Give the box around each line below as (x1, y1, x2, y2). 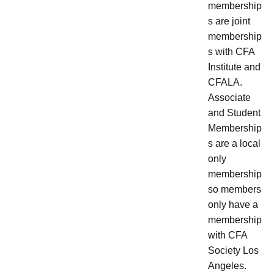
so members (208, 184, 261, 194)
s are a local (208, 138, 261, 149)
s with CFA (208, 46, 255, 57)
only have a (208, 199, 258, 210)
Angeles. (208, 261, 249, 271)
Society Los (208, 245, 259, 256)
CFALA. (208, 77, 242, 87)
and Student (208, 108, 261, 118)
